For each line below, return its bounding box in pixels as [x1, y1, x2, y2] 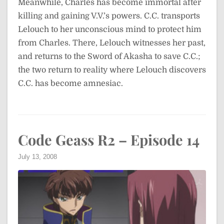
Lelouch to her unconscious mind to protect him [18, 25, 201, 34]
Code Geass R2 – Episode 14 [18, 130, 199, 149]
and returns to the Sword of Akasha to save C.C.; [18, 52, 200, 61]
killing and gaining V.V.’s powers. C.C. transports [18, 11, 200, 21]
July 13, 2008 [18, 153, 57, 161]
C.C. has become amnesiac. [18, 79, 123, 88]
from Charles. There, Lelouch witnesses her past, [18, 38, 205, 48]
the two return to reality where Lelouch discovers [18, 65, 206, 75]
